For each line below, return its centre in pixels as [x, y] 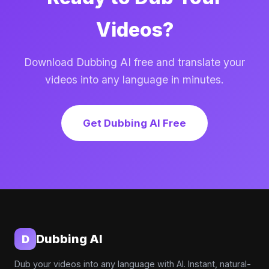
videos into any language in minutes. [134, 80]
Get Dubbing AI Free [134, 123]
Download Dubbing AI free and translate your [134, 62]
